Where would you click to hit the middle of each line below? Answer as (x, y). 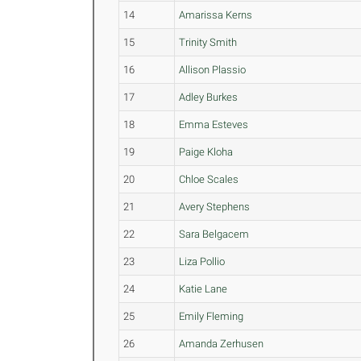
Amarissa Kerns (216, 15)
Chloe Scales (209, 179)
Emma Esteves (214, 124)
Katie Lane (203, 289)
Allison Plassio (213, 70)
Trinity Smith (208, 42)
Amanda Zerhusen (222, 344)
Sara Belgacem (214, 234)
